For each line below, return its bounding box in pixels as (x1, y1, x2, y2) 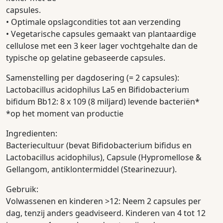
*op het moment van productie (6, 108, 123, 119)
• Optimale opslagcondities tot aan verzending (6, 16, 181, 28)
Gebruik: (6, 184, 38, 195)
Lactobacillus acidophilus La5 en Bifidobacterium (6, 84, 189, 96)
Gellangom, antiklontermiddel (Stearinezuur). (6, 164, 177, 175)
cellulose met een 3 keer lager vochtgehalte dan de (6, 40, 198, 52)
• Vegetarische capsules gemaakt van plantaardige (6, 28, 196, 40)
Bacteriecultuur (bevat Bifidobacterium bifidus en (6, 140, 192, 151)
